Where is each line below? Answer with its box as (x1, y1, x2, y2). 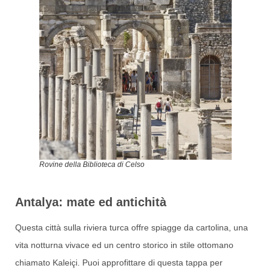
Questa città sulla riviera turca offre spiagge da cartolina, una (15, 222, 248, 232)
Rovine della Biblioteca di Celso (39, 160, 145, 169)
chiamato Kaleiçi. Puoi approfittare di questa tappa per (15, 257, 223, 267)
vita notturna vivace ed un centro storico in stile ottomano (15, 240, 233, 250)
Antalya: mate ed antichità (15, 195, 166, 209)
